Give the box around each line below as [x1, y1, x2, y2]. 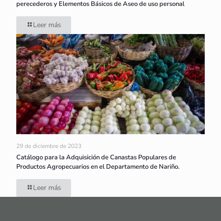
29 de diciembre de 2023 [16, 142, 81, 150]
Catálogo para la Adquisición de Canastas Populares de [16, 152, 176, 162]
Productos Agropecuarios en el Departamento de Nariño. [16, 162, 180, 171]
